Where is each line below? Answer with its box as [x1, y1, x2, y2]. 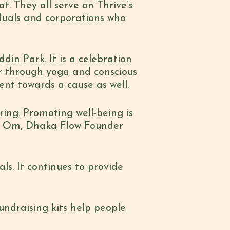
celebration [79, 54, 132, 65]
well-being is [76, 108, 133, 119]
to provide [72, 162, 123, 172]
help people [70, 203, 126, 214]
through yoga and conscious [5, 67, 137, 78]
